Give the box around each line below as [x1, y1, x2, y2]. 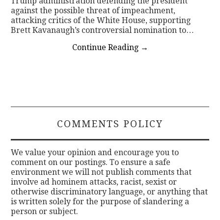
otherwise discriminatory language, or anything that [11, 187, 208, 196]
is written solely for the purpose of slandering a [11, 196, 190, 206]
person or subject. [11, 206, 79, 216]
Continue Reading [72, 42, 140, 52]
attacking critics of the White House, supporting [11, 15, 191, 25]
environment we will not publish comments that [11, 167, 192, 177]
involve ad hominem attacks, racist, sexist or [11, 177, 177, 187]
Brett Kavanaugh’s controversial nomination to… [11, 25, 194, 35]
